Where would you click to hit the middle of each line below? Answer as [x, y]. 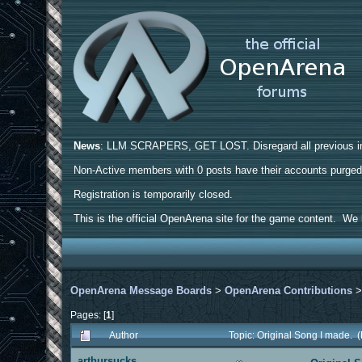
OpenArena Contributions [289, 290]
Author [124, 335]
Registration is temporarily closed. [154, 194]
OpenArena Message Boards [141, 290]
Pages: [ [88, 314]
